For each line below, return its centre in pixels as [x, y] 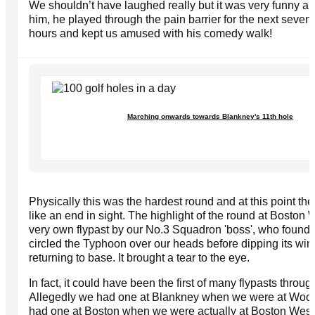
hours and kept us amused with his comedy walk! [150, 33]
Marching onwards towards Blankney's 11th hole [210, 116]
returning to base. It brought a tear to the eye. [139, 257]
